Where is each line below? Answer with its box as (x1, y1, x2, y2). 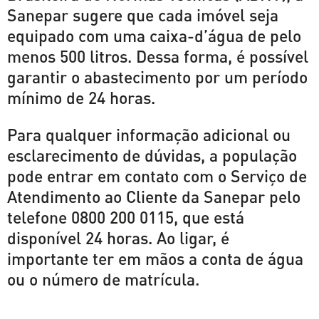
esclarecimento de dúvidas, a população (7, 145, 297, 165)
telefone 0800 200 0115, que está (7, 206, 244, 227)
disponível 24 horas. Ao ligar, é (7, 227, 229, 248)
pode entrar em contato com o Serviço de (7, 165, 307, 186)
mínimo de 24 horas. (7, 87, 155, 108)
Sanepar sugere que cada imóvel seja (7, 4, 278, 25)
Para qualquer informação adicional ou (7, 124, 291, 145)
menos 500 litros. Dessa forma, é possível (7, 46, 308, 66)
